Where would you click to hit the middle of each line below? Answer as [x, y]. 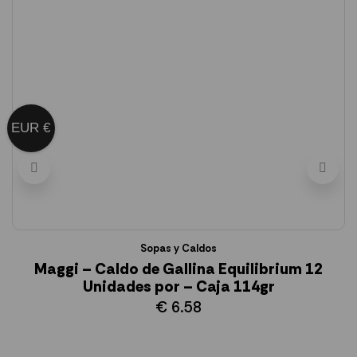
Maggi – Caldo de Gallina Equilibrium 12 [178, 269]
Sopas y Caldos [178, 249]
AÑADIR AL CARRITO [186, 334]
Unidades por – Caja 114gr [178, 287]
